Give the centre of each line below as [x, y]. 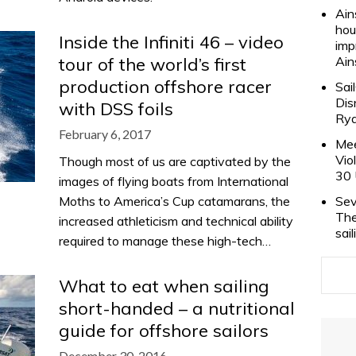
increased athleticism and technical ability [176, 221]
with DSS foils [116, 109]
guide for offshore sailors [164, 331]
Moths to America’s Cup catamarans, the [174, 201]
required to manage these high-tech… [165, 241]
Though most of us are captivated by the [175, 161]
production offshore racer [165, 87]
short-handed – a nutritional [177, 308]
